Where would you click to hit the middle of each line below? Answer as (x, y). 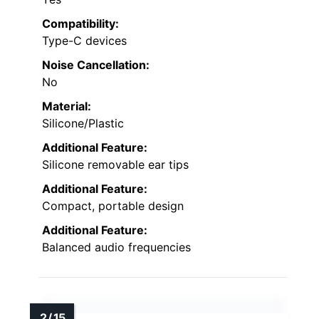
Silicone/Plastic (83, 124)
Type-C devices (84, 41)
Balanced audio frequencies (116, 247)
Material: (67, 106)
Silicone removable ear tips (115, 165)
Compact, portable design (113, 206)
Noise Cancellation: (96, 65)
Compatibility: (80, 24)
